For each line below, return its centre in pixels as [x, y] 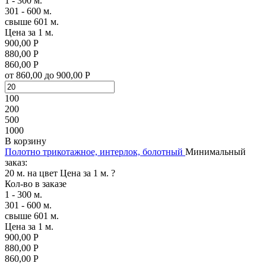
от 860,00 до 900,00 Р [47, 75]
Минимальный [216, 151]
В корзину [26, 141]
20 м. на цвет [31, 173]
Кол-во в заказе [36, 183]
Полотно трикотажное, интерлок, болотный [94, 151]
